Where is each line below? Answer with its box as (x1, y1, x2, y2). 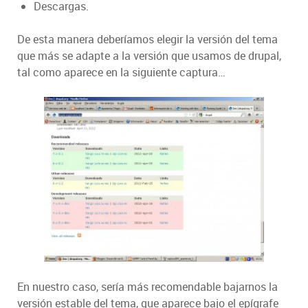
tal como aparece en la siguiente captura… (17, 65, 225, 80)
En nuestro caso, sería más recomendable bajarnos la (17, 279, 278, 295)
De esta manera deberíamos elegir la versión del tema (17, 32, 278, 47)
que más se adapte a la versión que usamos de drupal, (17, 48, 281, 64)
